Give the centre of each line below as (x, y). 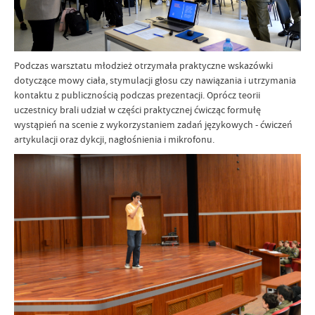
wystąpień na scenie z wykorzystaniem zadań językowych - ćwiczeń (153, 124)
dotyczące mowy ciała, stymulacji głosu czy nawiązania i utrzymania (155, 80)
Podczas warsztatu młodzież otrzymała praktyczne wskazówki (143, 65)
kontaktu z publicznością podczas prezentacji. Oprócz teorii (137, 95)
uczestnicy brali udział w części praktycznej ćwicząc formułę (137, 109)
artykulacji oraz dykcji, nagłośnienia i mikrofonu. (114, 139)
